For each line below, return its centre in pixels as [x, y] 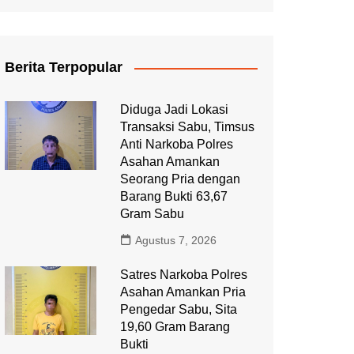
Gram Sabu [152, 214]
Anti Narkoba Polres [176, 144]
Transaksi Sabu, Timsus [187, 127]
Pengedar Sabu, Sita [178, 309]
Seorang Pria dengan [180, 179]
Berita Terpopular [64, 67]
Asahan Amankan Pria [183, 292]
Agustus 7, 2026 [175, 240]
